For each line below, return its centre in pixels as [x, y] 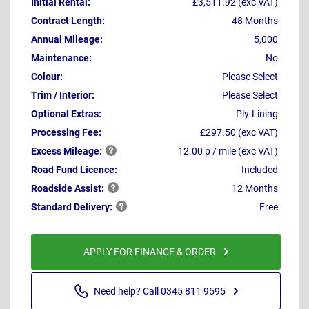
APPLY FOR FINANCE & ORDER [150, 252]
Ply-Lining [257, 113]
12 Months [255, 188]
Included [260, 169]
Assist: [89, 188]
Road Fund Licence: [74, 169]
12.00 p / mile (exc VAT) [228, 151]
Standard [52, 207]
